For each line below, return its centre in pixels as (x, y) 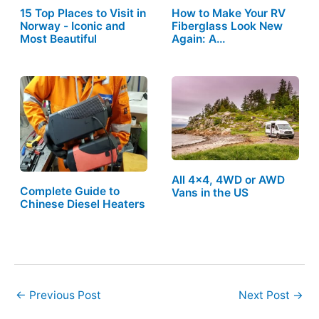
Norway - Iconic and (72, 26)
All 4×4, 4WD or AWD (229, 179)
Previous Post (64, 295)
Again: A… (199, 38)
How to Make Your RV (229, 13)
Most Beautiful (58, 38)
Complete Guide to (69, 192)
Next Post (266, 295)
